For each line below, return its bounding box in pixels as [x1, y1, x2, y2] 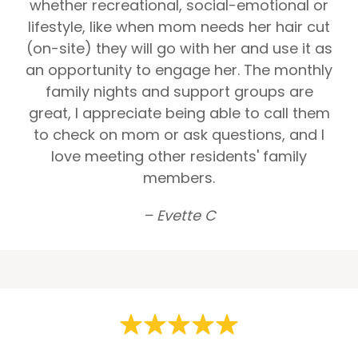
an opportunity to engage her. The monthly [26, 59, 332, 80]
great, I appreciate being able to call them [28, 102, 330, 123]
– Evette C [142, 205, 216, 225]
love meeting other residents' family [51, 145, 307, 166]
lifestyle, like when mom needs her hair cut [28, 16, 330, 37]
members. [143, 167, 215, 188]
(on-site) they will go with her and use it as [26, 38, 332, 58]
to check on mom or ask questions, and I [34, 124, 324, 145]
